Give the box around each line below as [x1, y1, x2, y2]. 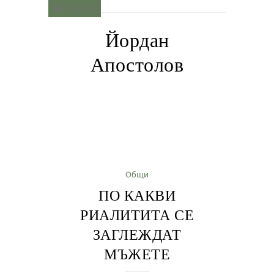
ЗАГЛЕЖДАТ [92, 226, 182, 243]
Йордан [105, 28, 169, 53]
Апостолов [90, 53, 184, 77]
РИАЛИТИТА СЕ [80, 206, 194, 224]
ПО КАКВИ [98, 187, 176, 204]
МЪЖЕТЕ [104, 245, 170, 263]
